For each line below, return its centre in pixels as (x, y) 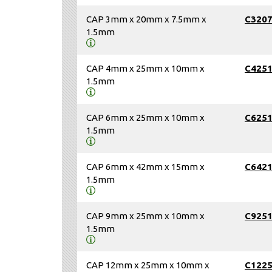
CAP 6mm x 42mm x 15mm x (145, 166)
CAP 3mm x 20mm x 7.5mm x (146, 19)
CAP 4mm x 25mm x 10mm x (145, 68)
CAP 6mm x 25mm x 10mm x (145, 117)
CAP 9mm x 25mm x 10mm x (145, 216)
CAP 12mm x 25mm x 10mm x (148, 265)
